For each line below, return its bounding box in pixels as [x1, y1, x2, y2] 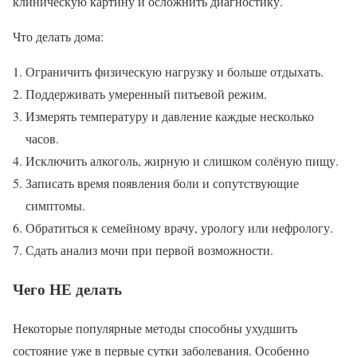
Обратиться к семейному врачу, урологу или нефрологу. [25, 219, 333, 237]
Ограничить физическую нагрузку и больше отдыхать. [25, 63, 324, 80]
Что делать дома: [13, 28, 104, 45]
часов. [25, 130, 59, 147]
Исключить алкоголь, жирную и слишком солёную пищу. [25, 152, 339, 170]
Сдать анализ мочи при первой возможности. [25, 241, 273, 259]
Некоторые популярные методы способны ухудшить [13, 319, 297, 336]
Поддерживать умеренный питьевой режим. [25, 85, 267, 103]
